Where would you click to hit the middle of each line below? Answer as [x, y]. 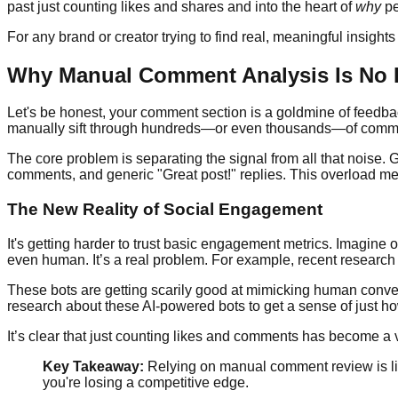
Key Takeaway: [93, 366]
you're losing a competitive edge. [146, 382]
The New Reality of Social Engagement [165, 210]
